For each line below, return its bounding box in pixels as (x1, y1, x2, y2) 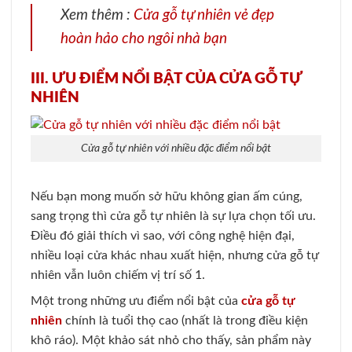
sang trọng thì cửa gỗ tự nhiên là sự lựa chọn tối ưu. (31, 210, 316, 223)
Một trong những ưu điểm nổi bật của (31, 295, 241, 308)
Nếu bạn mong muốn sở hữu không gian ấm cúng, (31, 190, 302, 203)
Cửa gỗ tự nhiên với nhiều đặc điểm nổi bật (81, 142, 271, 155)
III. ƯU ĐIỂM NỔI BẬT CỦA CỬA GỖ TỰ (31, 71, 302, 86)
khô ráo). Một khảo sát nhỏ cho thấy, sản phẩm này (31, 334, 311, 347)
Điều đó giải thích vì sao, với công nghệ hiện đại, (31, 229, 295, 243)
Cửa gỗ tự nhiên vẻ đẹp (134, 7, 274, 23)
